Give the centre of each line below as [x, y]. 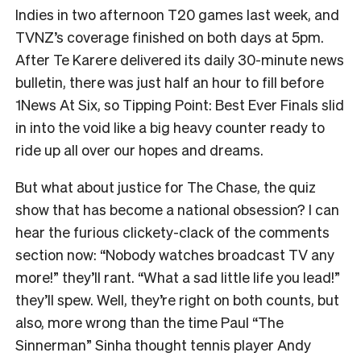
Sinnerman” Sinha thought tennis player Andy [163, 345]
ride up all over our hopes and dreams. [139, 150]
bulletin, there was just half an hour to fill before [170, 82]
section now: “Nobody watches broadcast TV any [175, 255]
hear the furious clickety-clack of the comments [172, 232]
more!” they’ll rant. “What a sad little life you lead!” [178, 277]
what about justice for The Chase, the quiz [177, 187]
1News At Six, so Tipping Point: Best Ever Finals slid [180, 105]
